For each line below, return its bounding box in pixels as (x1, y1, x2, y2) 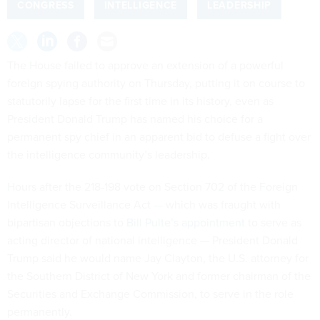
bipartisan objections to (7, 214, 126, 231)
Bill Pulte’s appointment (126, 214, 245, 231)
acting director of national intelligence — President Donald (7, 232, 298, 249)
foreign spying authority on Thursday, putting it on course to (7, 75, 305, 92)
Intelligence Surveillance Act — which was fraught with (7, 196, 281, 214)
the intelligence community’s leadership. (7, 146, 210, 164)
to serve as (245, 214, 301, 231)
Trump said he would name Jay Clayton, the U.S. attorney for (7, 250, 309, 267)
